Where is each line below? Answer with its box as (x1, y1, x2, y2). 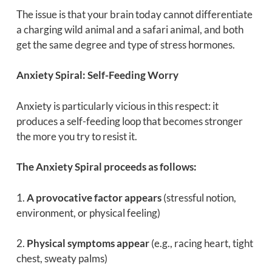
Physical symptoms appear (26, 237, 149, 250)
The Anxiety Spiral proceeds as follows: (16, 160, 197, 174)
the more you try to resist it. (16, 129, 137, 143)
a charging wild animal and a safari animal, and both (16, 22, 243, 36)
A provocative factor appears (26, 191, 163, 204)
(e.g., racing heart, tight (149, 237, 253, 250)
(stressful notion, (163, 191, 236, 204)
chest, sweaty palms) (16, 252, 107, 265)
